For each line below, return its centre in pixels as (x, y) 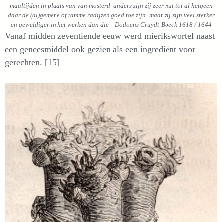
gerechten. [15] (32, 62)
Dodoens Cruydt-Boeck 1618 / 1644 (162, 24)
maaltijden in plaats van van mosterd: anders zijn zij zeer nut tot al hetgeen (111, 5)
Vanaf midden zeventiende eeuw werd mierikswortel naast (110, 35)
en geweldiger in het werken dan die (59, 24)
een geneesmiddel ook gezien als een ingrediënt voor (100, 49)
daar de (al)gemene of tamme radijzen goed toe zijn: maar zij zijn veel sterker (111, 15)
